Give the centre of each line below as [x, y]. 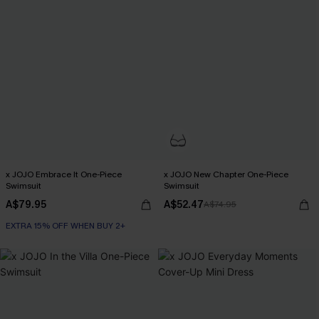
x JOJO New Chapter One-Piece [226, 174]
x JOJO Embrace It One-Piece [64, 174]
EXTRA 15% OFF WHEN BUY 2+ [66, 226]
